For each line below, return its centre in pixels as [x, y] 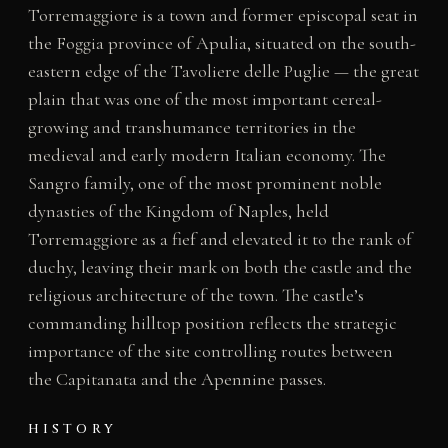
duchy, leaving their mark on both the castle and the [219, 267]
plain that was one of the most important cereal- [204, 99]
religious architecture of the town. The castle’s [195, 295]
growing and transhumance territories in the [191, 127]
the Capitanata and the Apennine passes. [176, 379]
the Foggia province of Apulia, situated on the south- [221, 43]
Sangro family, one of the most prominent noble [204, 183]
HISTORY [72, 429]
